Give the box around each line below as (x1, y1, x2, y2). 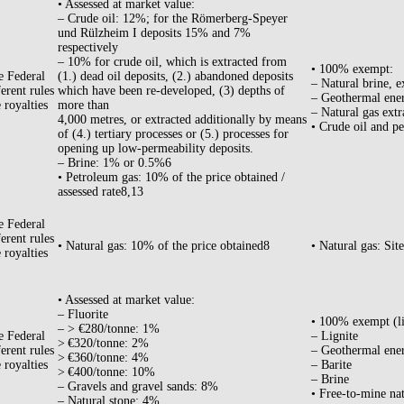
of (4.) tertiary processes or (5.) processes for (58, 127, 289, 142)
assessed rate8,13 (58, 185, 143, 199)
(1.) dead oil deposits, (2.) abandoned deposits (58, 69, 293, 84)
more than (58, 98, 109, 113)
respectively (58, 41, 118, 55)
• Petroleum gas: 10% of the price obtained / (58, 170, 285, 185)
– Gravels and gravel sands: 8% (58, 380, 218, 394)
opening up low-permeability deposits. (58, 142, 253, 156)
